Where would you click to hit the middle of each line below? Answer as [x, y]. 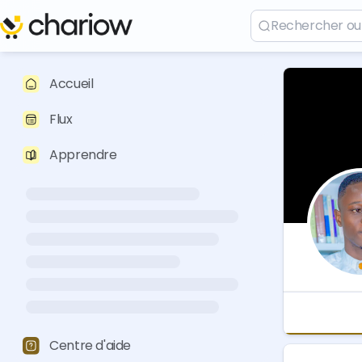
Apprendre [83, 155]
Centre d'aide [90, 345]
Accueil [72, 84]
